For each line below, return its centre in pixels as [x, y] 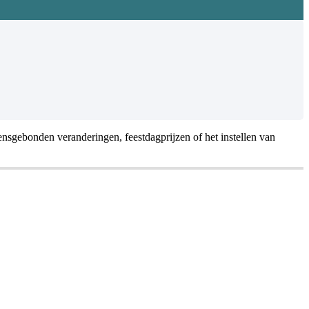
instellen [239, 137]
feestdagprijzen [158, 137]
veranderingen [88, 137]
